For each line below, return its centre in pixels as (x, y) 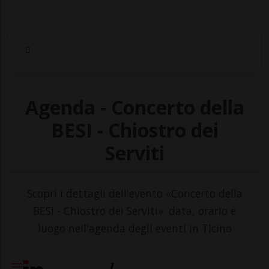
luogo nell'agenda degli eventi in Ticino (134, 228)
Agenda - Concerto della (134, 107)
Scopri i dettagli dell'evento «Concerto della (134, 193)
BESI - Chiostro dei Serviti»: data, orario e (134, 210)
